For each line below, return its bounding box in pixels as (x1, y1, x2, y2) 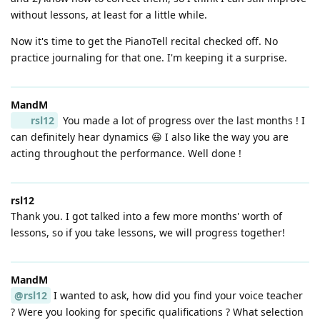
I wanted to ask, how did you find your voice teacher (51, 289, 303, 303)
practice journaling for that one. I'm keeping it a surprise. (11, 51, 287, 65)
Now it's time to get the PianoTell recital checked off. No (11, 34, 278, 49)
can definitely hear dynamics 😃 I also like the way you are (11, 130, 289, 144)
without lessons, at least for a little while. (11, 8, 207, 22)
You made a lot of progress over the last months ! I (59, 114, 305, 128)
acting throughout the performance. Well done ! (11, 146, 241, 161)
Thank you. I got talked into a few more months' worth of (11, 209, 282, 224)
